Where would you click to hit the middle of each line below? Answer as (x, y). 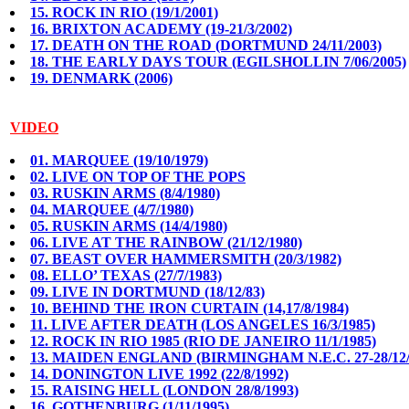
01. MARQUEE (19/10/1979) (119, 160)
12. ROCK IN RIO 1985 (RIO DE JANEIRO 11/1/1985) (203, 341)
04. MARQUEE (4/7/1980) (112, 210)
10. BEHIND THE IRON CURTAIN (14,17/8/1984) (189, 308)
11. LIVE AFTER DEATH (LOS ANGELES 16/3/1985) (203, 325)
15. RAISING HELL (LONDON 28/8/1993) (164, 390)
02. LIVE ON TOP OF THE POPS (138, 177)
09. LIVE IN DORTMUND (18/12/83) (147, 292)
